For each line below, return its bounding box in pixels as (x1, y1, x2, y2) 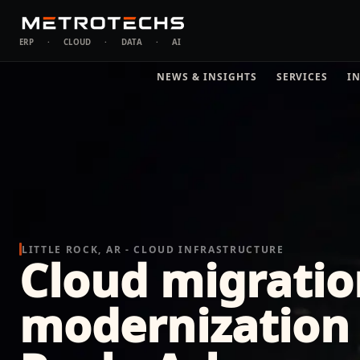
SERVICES (276, 69, 329, 84)
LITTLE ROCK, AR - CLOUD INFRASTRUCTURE (22, 242, 284, 256)
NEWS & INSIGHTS (157, 69, 257, 84)
